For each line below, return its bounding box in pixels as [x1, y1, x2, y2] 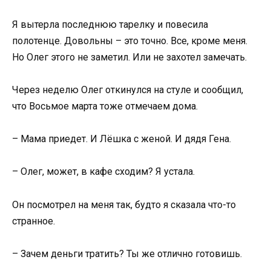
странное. [12, 215, 55, 227]
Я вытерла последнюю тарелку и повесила [12, 18, 208, 30]
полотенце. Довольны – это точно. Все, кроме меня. [12, 34, 247, 47]
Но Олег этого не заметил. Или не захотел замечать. [12, 51, 247, 63]
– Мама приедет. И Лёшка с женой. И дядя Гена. [12, 133, 231, 145]
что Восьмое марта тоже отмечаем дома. [12, 100, 198, 113]
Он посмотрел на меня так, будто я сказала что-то [12, 198, 236, 211]
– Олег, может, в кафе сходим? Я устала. [12, 166, 195, 178]
